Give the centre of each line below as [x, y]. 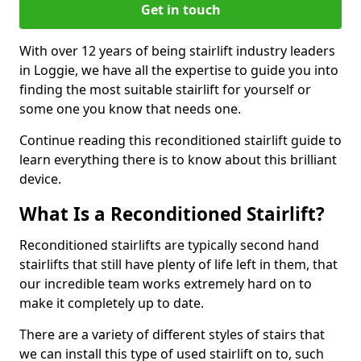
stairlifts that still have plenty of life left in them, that [178, 264]
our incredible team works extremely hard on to [166, 284]
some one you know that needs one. [130, 109]
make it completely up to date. [112, 303]
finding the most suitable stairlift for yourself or [165, 89]
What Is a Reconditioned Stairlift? [172, 214]
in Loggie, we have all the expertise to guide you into [179, 70]
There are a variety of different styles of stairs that [172, 334]
